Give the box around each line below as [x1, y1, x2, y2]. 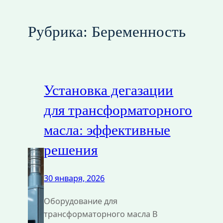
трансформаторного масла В [44, 208, 158, 220]
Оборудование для [44, 195, 118, 207]
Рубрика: [28, 23, 92, 41]
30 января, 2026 [44, 172, 105, 184]
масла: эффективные [44, 121, 171, 138]
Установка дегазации [44, 82, 174, 98]
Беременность [92, 23, 186, 41]
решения [44, 141, 98, 158]
